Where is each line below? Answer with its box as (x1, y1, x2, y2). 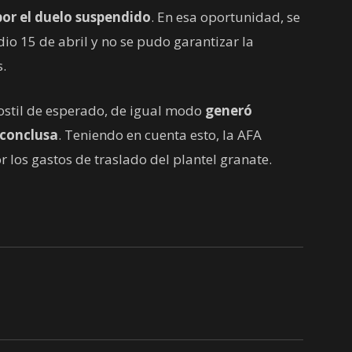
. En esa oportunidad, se (151, 7, 300, 26)
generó (205, 101, 252, 119)
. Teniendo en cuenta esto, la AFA (58, 125, 262, 144)
